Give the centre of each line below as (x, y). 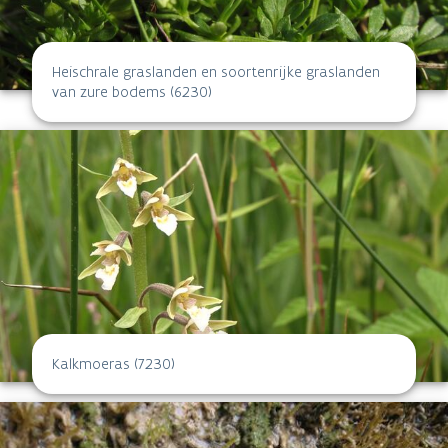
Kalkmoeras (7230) (113, 363)
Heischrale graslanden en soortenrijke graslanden (216, 71)
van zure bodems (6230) (132, 91)
